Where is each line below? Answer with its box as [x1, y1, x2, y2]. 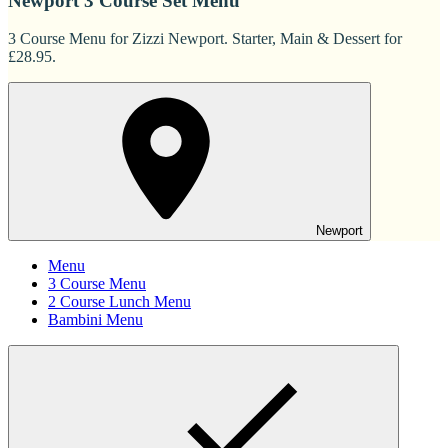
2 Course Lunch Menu [48, 293, 191, 311]
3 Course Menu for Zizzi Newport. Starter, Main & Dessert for [8, 30, 402, 48]
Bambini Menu [48, 311, 143, 329]
